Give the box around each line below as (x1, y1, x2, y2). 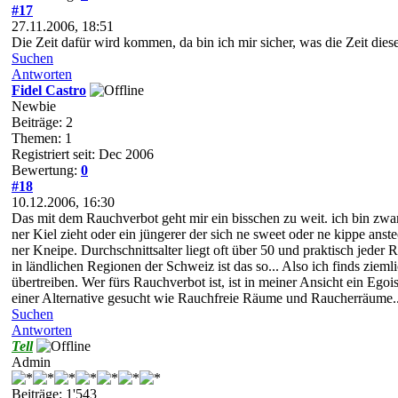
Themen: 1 (12, 130, 72, 146)
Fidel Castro (12, 82, 86, 98)
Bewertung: (12, 162, 81, 178)
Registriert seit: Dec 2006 (12, 146, 154, 162)
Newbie (12, 98, 56, 114)
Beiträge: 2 (12, 114, 73, 130)
